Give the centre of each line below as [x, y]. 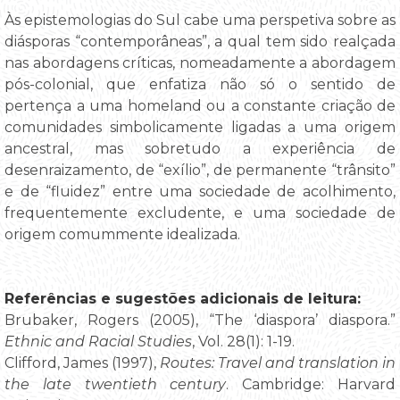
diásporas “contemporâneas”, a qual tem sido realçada [200, 41]
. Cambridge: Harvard [311, 384]
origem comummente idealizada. [122, 234]
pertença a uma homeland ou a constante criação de [200, 105]
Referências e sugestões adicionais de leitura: [183, 298]
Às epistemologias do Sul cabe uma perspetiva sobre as [200, 20]
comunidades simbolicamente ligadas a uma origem [200, 127]
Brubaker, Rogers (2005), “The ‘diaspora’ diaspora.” [200, 320]
